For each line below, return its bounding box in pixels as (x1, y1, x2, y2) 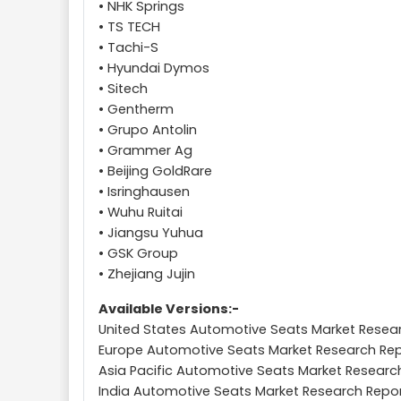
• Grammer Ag (98, 141, 192, 159)
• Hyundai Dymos (98, 59, 209, 77)
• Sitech (98, 80, 148, 98)
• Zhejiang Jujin (98, 265, 195, 283)
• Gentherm (98, 100, 174, 118)
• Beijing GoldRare (98, 162, 212, 180)
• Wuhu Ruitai (98, 203, 183, 221)
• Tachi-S (98, 38, 158, 56)
